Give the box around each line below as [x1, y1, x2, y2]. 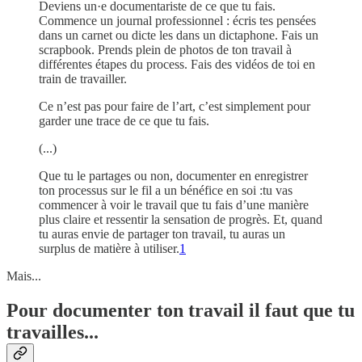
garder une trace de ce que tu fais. [39, 114, 209, 128]
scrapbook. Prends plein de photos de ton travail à [39, 43, 292, 57]
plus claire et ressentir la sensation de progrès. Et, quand [39, 213, 322, 227]
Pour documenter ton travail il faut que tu [6, 300, 355, 322]
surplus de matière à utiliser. [39, 242, 179, 256]
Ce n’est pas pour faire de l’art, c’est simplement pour [39, 99, 310, 114]
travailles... [6, 322, 99, 343]
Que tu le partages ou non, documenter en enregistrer [39, 169, 308, 183]
